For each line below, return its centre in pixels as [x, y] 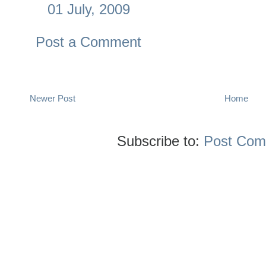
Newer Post [53, 98]
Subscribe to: [161, 141]
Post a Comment [88, 42]
